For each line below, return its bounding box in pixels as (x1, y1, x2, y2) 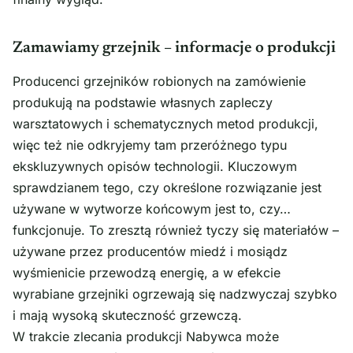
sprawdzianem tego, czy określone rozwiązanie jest (13, 180, 321, 196)
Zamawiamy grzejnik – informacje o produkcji (13, 40, 336, 57)
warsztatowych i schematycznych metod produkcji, (13, 116, 318, 132)
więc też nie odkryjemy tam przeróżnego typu (13, 137, 287, 154)
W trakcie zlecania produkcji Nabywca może (13, 329, 279, 345)
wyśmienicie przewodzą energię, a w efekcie (13, 265, 281, 281)
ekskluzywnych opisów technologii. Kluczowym (13, 158, 297, 175)
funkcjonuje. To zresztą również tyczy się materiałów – (13, 222, 339, 239)
